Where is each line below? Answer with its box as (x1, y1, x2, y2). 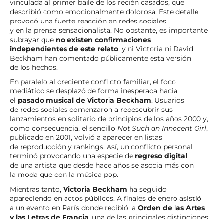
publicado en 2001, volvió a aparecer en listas (10, 133, 162, 142)
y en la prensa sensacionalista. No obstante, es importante (10, 25, 208, 35)
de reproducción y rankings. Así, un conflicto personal (10, 142, 193, 152)
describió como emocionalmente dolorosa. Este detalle (10, 7, 198, 16)
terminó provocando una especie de (10, 152, 135, 161)
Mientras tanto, (10, 184, 63, 194)
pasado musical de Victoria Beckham (18, 96, 151, 105)
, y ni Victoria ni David (118, 44, 193, 53)
